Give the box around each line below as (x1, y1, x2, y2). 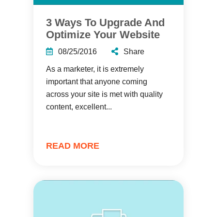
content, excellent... (46, 103, 112, 111)
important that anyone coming (46, 77, 147, 86)
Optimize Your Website (46, 29, 160, 41)
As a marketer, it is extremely (46, 65, 144, 73)
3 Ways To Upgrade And (46, 16, 165, 29)
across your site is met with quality (46, 90, 163, 98)
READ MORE (46, 141, 99, 151)
